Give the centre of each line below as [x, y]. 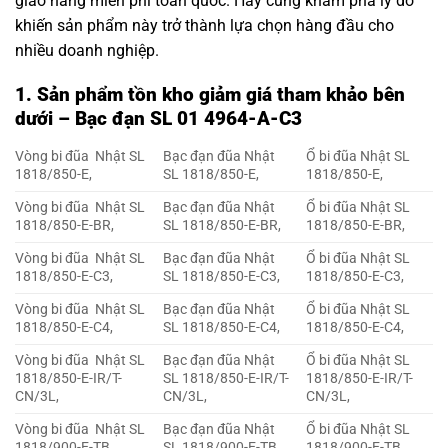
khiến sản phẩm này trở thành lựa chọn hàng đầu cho [204, 25]
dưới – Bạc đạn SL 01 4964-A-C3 [161, 119]
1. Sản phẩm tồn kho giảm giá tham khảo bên [210, 95]
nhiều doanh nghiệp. [87, 50]
